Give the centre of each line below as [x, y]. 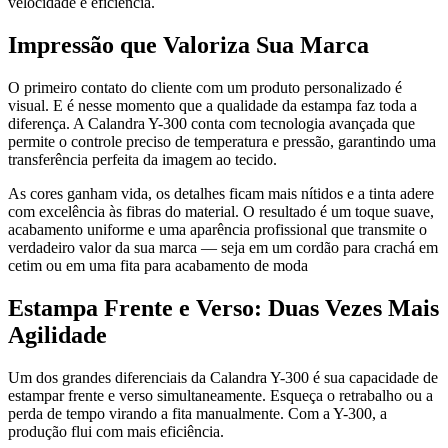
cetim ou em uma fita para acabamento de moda [158, 265]
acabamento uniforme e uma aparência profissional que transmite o [217, 229]
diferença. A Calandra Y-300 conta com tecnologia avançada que [211, 123]
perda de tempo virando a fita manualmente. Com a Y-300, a [197, 413]
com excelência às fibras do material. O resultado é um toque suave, [221, 211]
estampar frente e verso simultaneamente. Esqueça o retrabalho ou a [220, 395]
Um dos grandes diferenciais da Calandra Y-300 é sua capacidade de [223, 377]
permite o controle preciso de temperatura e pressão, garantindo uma [222, 141]
